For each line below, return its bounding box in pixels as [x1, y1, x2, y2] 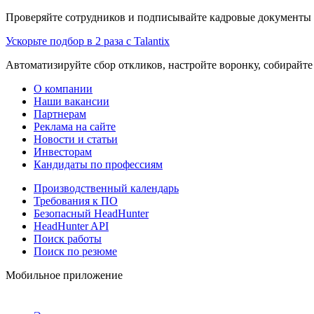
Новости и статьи [34, 132, 118, 145]
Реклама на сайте [34, 120, 116, 132]
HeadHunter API [34, 219, 109, 232]
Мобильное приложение [6, 268, 123, 281]
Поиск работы [34, 232, 102, 245]
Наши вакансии [34, 95, 109, 107]
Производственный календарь [34, 182, 179, 194]
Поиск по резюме [34, 245, 117, 257]
